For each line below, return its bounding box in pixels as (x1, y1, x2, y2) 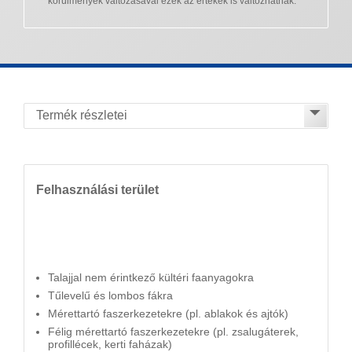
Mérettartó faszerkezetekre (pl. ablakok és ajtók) (48, 307, 288, 320)
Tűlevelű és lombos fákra (48, 289, 173, 302)
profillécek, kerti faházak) (48, 338, 172, 350)
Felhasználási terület (36, 181, 159, 196)
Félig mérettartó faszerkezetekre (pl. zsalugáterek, (48, 325, 299, 338)
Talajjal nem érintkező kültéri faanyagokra (48, 271, 254, 284)
